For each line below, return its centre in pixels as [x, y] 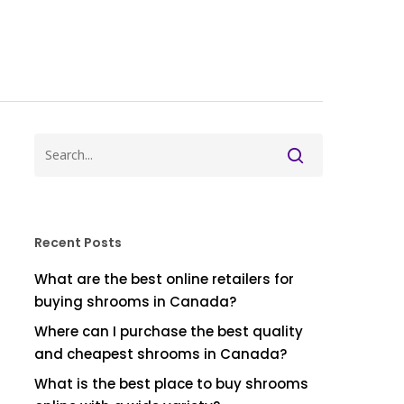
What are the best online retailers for [164, 279]
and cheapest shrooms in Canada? [160, 354]
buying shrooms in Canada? [135, 302]
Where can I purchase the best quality [168, 331]
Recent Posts [78, 243]
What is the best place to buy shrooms [171, 384]
